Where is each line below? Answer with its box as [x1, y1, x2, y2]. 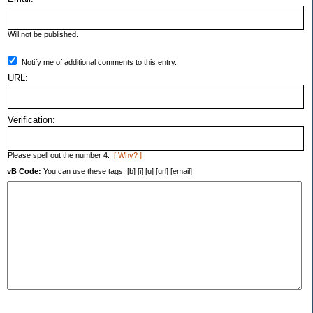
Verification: [8, 115, 55, 126]
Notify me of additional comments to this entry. [22, 58, 177, 67]
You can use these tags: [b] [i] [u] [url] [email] [41, 167, 192, 176]
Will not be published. [8, 30, 78, 39]
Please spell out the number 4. [8, 151, 114, 160]
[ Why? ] [114, 151, 142, 160]
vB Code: [7, 167, 41, 176]
